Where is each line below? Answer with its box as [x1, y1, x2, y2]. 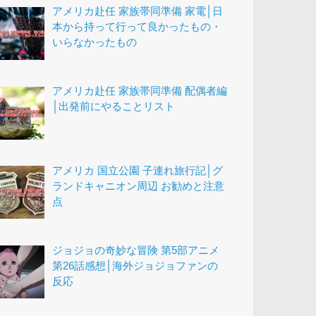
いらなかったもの [52, 37, 138, 49]
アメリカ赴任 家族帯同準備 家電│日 [52, 6, 224, 18]
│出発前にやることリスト [52, 101, 176, 113]
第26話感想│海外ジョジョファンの [52, 260, 219, 272]
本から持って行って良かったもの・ [52, 21, 222, 33]
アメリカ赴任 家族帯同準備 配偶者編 [52, 85, 228, 97]
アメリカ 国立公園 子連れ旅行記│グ [52, 164, 224, 176]
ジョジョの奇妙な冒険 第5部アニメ [52, 244, 220, 256]
